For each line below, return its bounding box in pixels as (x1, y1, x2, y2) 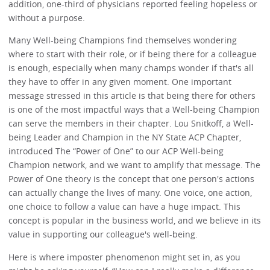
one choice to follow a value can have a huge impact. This (8, 201, 241, 213)
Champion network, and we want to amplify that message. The (8, 159, 261, 171)
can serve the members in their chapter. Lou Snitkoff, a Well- (8, 118, 254, 130)
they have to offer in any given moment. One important (8, 76, 232, 88)
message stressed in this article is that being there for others (8, 90, 256, 102)
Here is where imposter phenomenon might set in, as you (8, 251, 241, 263)
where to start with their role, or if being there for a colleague (8, 48, 257, 60)
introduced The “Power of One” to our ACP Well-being (8, 145, 224, 157)
